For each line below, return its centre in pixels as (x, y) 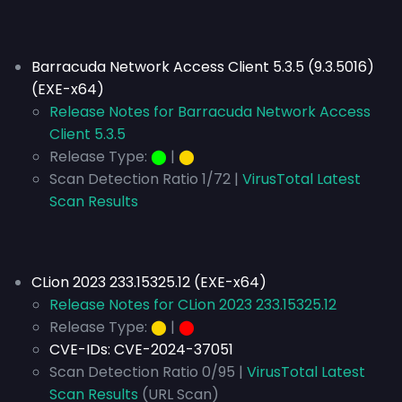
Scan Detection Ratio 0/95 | (146, 372)
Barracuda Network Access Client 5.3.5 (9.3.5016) (203, 67)
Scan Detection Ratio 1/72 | (144, 179)
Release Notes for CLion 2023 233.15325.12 (193, 305)
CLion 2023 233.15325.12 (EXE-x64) (149, 282)
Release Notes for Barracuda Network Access (210, 112)
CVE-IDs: (82, 350)
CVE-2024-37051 (174, 350)
